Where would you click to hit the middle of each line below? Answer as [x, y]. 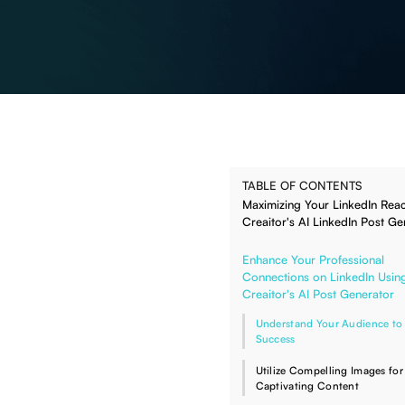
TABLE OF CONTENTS [302, 186]
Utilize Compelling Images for [329, 370]
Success [275, 339]
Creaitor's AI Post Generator [318, 294]
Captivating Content [307, 385]
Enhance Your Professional [313, 260]
